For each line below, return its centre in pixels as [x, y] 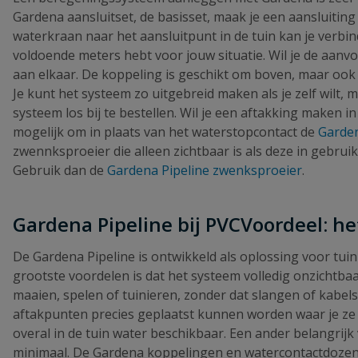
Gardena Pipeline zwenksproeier [205, 170]
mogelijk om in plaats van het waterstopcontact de [165, 131]
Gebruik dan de [60, 170]
